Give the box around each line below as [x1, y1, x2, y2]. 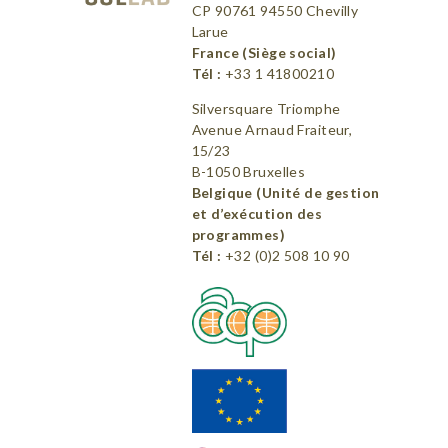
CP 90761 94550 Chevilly [191, 2, 359, 20]
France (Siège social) [191, 44, 337, 62]
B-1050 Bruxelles [191, 163, 306, 181]
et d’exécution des [191, 205, 323, 223]
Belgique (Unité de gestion [191, 184, 380, 202]
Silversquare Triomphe [191, 100, 341, 118]
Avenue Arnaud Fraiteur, [191, 121, 353, 139]
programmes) [191, 226, 286, 244]
